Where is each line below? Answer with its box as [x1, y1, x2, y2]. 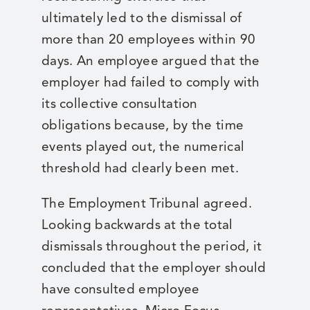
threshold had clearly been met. [41, 160, 239, 176]
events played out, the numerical [41, 138, 245, 155]
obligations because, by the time [41, 117, 244, 134]
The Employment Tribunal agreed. [41, 195, 252, 212]
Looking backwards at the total [41, 217, 233, 233]
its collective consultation [41, 95, 198, 112]
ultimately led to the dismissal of [41, 10, 242, 26]
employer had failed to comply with [41, 74, 260, 91]
